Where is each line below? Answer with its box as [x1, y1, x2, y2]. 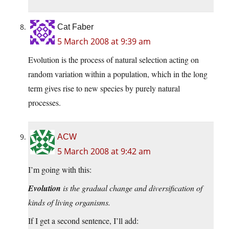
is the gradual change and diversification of [61, 182, 202, 194]
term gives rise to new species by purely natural [28, 83, 180, 94]
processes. [28, 97, 61, 108]
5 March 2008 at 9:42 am [57, 146, 151, 157]
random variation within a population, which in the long [28, 68, 208, 80]
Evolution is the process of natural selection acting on [28, 54, 199, 65]
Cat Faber [57, 22, 94, 32]
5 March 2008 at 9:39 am [57, 36, 151, 48]
